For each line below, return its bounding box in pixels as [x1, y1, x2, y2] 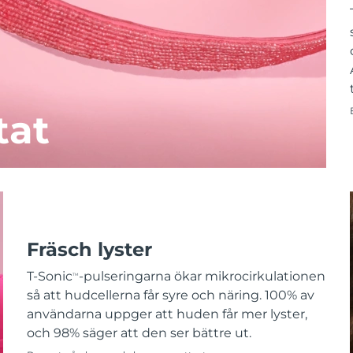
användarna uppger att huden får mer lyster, [26, 307, 307, 322]
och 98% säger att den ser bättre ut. [26, 325, 251, 341]
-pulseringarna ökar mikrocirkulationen [78, 269, 325, 284]
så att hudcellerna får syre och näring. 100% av [26, 288, 314, 303]
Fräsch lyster [26, 238, 152, 262]
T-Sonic [26, 269, 72, 284]
